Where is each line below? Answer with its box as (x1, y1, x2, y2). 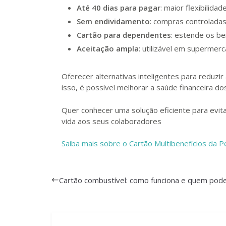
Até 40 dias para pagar (77, 3, 160, 13)
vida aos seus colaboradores (62, 116, 161, 126)
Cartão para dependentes (77, 30, 171, 40)
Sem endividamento (77, 16, 150, 26)
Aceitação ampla (77, 43, 139, 53)
